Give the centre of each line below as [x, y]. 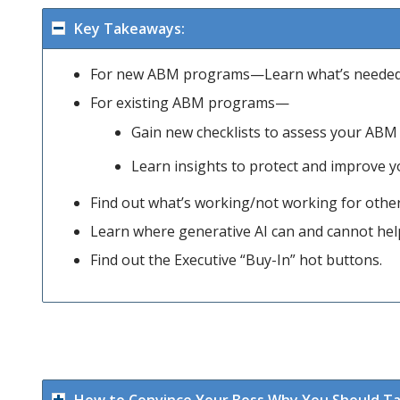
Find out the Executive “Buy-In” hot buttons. [236, 259]
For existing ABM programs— [190, 102]
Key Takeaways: [129, 28]
